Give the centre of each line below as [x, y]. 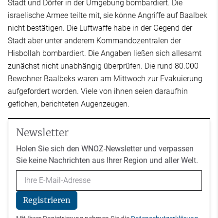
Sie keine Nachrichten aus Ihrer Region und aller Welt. [107, 160]
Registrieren [46, 200]
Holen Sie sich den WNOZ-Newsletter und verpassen [105, 148]
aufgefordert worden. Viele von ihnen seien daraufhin [98, 91]
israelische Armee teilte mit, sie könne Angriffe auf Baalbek [108, 15]
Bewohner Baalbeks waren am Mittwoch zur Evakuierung [105, 78]
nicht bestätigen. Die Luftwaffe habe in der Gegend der [100, 28]
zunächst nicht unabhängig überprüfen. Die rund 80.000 [103, 66]
